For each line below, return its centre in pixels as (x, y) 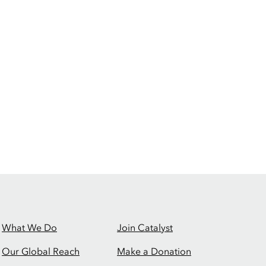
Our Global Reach (41, 252)
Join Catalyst (145, 229)
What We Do (29, 229)
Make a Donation (154, 252)
